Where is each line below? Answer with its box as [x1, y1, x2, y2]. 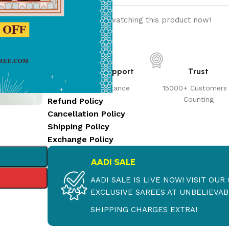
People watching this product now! [80, 15, 211, 25]
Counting [183, 95, 214, 103]
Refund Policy [47, 96, 103, 106]
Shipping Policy [47, 121, 109, 131]
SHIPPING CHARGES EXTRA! [90, 204, 197, 214]
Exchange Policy [47, 134, 113, 144]
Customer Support [61, 66, 134, 76]
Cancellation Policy [47, 108, 125, 119]
